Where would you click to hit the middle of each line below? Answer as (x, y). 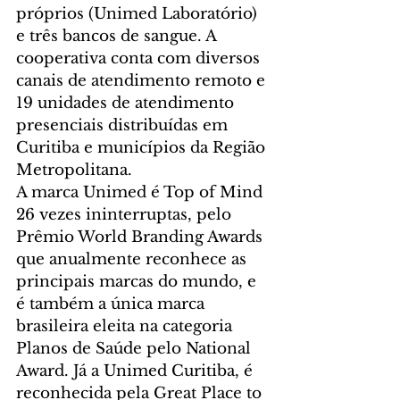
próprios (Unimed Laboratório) (139, 13)
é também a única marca (112, 304)
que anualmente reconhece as (133, 259)
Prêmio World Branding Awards (142, 237)
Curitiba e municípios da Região (143, 147)
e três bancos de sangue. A (118, 36)
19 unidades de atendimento (127, 103)
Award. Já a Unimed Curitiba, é (137, 371)
